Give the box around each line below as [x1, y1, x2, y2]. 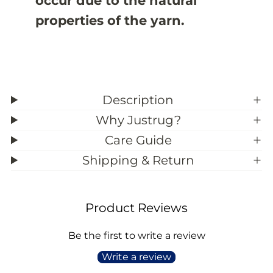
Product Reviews [85, 200, 188, 216]
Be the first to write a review [68, 230, 205, 242]
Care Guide [104, 132, 172, 147]
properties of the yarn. [35, 13, 185, 29]
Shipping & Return [82, 152, 194, 168]
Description [102, 92, 174, 107]
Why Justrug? [95, 112, 181, 127]
